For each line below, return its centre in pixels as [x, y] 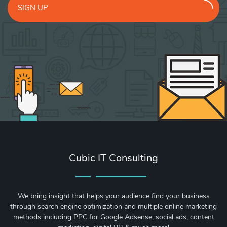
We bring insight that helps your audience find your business [113, 196]
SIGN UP [33, 7]
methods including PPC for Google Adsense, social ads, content [113, 217]
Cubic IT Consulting [113, 158]
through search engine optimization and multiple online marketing [113, 206]
